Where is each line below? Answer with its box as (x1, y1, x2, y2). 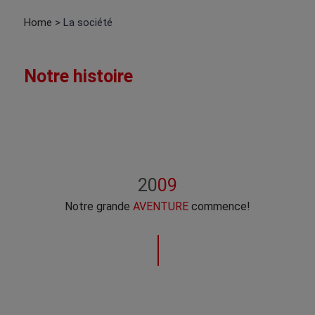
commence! (188, 200, 250, 213)
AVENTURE (133, 200, 188, 213)
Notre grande (65, 200, 133, 213)
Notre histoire (23, 66, 133, 86)
